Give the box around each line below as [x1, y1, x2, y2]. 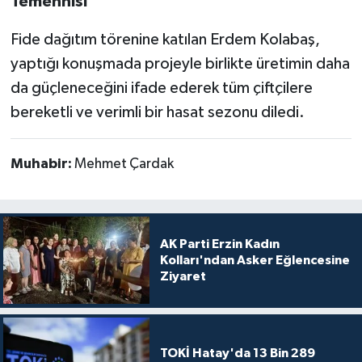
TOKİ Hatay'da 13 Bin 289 [159, 347, 315, 360]
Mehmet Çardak [74, 156, 174, 171]
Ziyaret [159, 270, 206, 284]
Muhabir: [10, 156, 74, 171]
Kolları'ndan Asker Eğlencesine [159, 254, 350, 267]
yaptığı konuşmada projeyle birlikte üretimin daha [10, 55, 350, 72]
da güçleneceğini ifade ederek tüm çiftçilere [10, 79, 313, 96]
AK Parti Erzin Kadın [159, 238, 280, 251]
